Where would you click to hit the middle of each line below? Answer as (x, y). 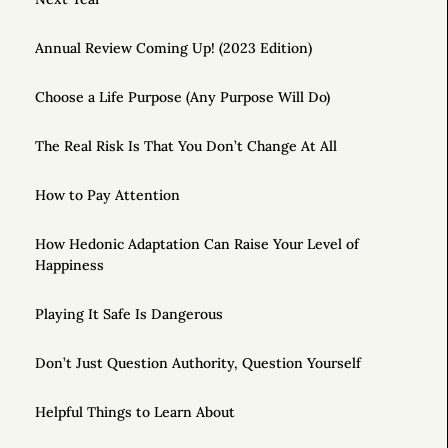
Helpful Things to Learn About (135, 412)
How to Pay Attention (107, 195)
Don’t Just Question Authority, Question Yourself (198, 363)
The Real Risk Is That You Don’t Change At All (186, 146)
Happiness (69, 265)
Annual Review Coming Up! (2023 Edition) (173, 48)
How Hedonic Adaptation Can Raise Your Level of (197, 244)
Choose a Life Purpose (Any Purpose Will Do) (182, 97)
